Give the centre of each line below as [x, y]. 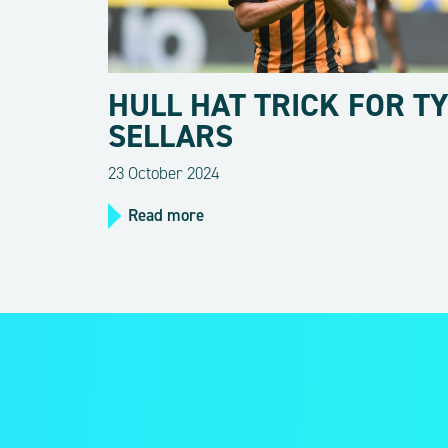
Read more [165, 214]
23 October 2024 [163, 172]
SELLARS [170, 136]
